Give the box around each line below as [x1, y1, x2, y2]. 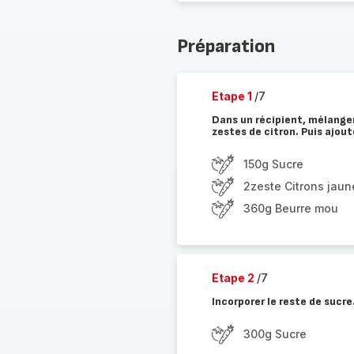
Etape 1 [211, 89, 254, 103]
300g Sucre [243, 327, 307, 341]
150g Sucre [243, 157, 303, 171]
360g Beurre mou [243, 201, 338, 215]
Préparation [176, 35, 275, 58]
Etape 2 [211, 271, 257, 284]
